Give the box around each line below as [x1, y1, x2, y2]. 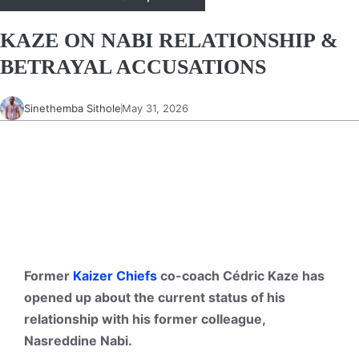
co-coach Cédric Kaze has [157, 268, 325, 284]
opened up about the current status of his [24, 289, 285, 306]
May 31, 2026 [122, 101, 188, 115]
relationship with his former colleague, [24, 311, 265, 328]
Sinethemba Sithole [24, 101, 121, 115]
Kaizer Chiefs [73, 268, 157, 284]
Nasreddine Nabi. [24, 333, 135, 349]
